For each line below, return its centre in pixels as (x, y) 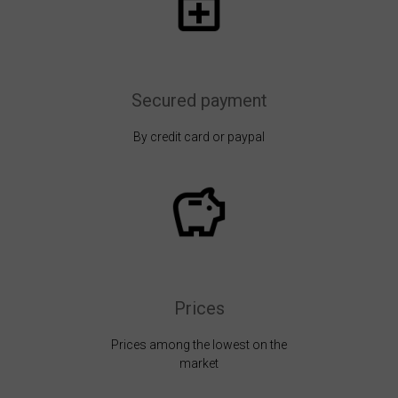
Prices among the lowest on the (199, 344)
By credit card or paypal (199, 136)
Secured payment (199, 100)
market (199, 363)
